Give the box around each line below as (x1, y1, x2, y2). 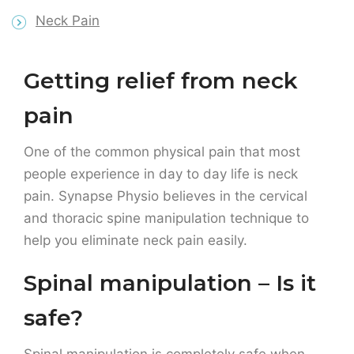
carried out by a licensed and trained (24, 257, 258, 273)
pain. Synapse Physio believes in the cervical (24, 77, 307, 93)
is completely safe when (148, 235, 305, 251)
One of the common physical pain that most (24, 32, 300, 49)
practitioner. (24, 279, 99, 296)
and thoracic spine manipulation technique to (24, 99, 309, 115)
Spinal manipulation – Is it (24, 158, 316, 186)
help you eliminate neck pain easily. (24, 121, 247, 137)
